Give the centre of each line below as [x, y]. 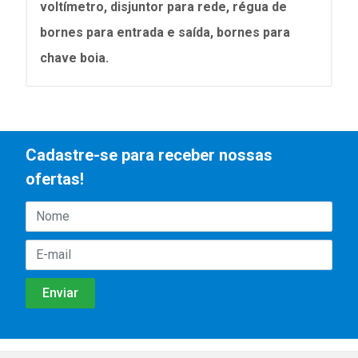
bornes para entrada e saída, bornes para [165, 33]
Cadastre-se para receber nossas [149, 155]
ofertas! [55, 179]
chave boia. [74, 58]
